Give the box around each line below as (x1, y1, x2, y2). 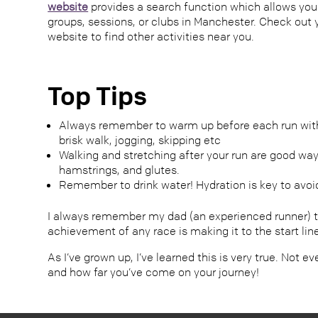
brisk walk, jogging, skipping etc (59, 133, 221, 148)
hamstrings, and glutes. (59, 163, 180, 177)
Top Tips (48, 80, 148, 112)
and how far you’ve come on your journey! (48, 265, 260, 280)
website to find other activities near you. (48, 28, 255, 43)
